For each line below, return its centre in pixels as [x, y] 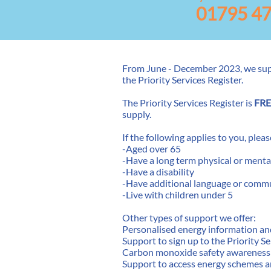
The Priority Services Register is [188, 103]
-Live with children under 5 [178, 194]
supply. [138, 114]
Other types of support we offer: [190, 217]
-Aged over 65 [152, 149]
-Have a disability [159, 171]
